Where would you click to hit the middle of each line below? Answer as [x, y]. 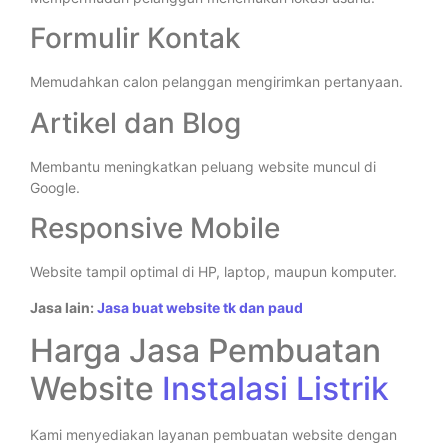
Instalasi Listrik [275, 388]
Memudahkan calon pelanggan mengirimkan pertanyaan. [216, 82]
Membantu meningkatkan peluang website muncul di [203, 166]
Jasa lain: [63, 307]
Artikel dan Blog [135, 122]
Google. [55, 187]
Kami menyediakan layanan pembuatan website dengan [213, 434]
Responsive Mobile [155, 228]
